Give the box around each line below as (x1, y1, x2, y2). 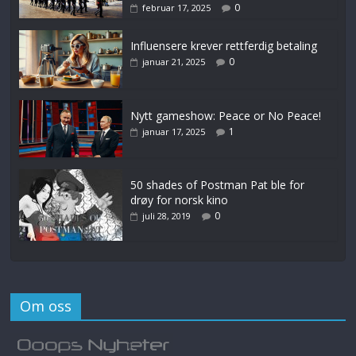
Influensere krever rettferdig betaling (130, 38, 318, 54)
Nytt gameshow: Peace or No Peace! (130, 107, 322, 123)
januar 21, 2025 (142, 56, 206, 68)
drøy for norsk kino (130, 192, 229, 207)
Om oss (20, 296, 72, 315)
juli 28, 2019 (142, 209, 192, 222)
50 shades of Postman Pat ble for (130, 176, 305, 192)
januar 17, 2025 (142, 125, 206, 137)
